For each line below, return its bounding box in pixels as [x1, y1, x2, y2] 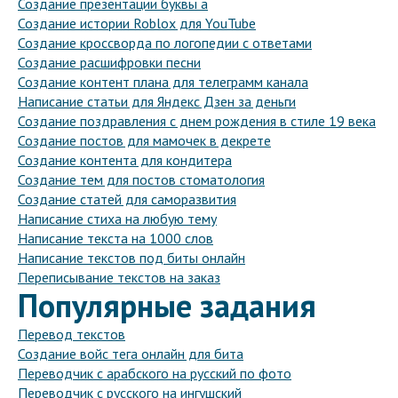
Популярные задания [18, 284, 316, 327]
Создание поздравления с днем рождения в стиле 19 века [18, 112, 376, 131]
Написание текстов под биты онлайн [18, 249, 245, 267]
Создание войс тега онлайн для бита [18, 345, 243, 363]
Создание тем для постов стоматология [18, 171, 265, 189]
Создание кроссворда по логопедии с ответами [18, 34, 312, 52]
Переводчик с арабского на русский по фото [18, 364, 291, 383]
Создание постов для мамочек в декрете [18, 131, 271, 150]
